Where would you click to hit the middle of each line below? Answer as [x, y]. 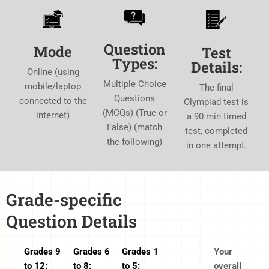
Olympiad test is [216, 102]
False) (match [134, 127]
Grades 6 [91, 252]
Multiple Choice [134, 84]
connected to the [53, 101]
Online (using [53, 72]
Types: [134, 63]
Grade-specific [64, 200]
